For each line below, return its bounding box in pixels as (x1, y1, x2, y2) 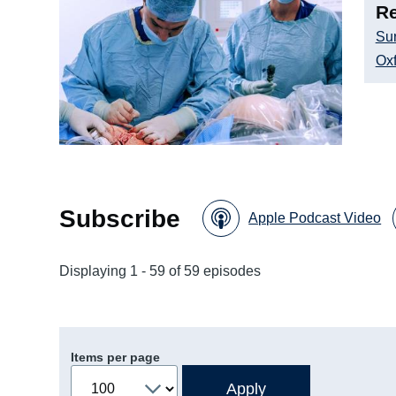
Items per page (70, 350, 160, 365)
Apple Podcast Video (248, 210, 382, 226)
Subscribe (59, 203, 181, 232)
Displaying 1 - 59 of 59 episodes (59, 263, 262, 279)
